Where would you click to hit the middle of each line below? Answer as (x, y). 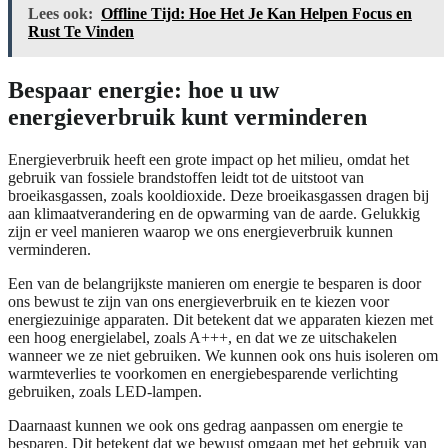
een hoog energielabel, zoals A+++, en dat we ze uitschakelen (202, 338)
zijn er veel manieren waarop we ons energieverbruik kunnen (200, 232)
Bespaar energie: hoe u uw (143, 90)
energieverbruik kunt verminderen (187, 117)
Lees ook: (60, 14)
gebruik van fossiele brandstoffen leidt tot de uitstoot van (186, 178)
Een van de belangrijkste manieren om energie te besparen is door (214, 284)
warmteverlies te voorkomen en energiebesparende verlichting (203, 374)
